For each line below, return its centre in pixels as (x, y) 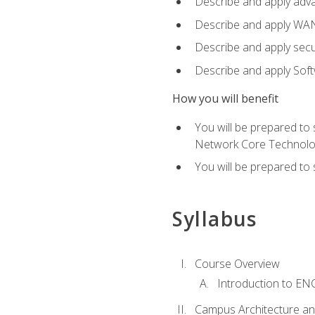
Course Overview (237, 263)
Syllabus (214, 219)
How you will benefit (225, 99)
